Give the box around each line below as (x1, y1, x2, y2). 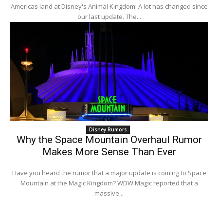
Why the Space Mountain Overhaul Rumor (16, 134, 202, 146)
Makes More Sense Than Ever (42, 146, 176, 158)
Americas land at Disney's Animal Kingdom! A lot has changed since (10, 2, 208, 11)
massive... (94, 189, 124, 198)
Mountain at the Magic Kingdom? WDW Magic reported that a (20, 179, 198, 188)
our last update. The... (77, 12, 141, 21)
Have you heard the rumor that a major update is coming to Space (12, 168, 206, 178)
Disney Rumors (89, 126, 127, 133)
